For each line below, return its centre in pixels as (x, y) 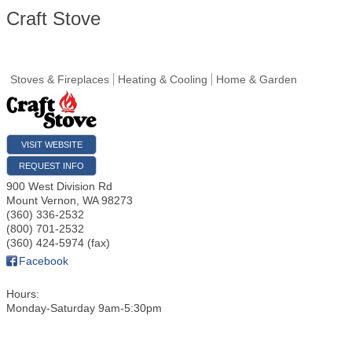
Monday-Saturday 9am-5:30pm (84, 308)
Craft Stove (53, 18)
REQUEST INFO (51, 166)
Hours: (23, 294)
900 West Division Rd (59, 187)
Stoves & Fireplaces (60, 79)
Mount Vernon (41, 201)
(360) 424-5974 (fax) (58, 243)
